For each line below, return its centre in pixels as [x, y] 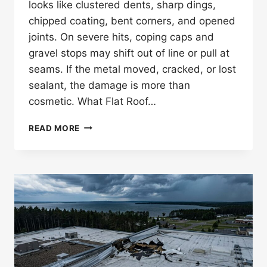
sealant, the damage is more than [109, 85]
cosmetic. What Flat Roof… [92, 101]
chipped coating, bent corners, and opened [132, 21]
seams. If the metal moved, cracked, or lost [132, 69]
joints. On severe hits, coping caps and [121, 37]
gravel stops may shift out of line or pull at [129, 53]
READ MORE [55, 128]
